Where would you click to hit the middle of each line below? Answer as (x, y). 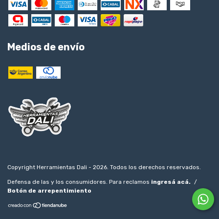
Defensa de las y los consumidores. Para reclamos (78, 182)
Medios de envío (46, 47)
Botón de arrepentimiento (49, 191)
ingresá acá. (171, 182)
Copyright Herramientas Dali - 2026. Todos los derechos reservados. (104, 167)
